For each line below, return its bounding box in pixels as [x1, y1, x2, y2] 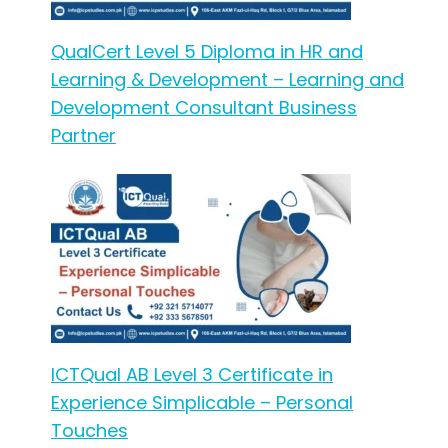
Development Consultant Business [51, 95, 357, 121]
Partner [51, 123, 116, 149]
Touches [51, 418, 128, 444]
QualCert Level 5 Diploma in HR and [51, 39, 363, 65]
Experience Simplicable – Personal [51, 390, 353, 416]
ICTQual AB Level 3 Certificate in [51, 362, 333, 388]
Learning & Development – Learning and [51, 67, 404, 93]
